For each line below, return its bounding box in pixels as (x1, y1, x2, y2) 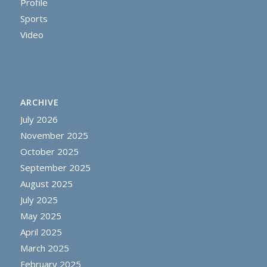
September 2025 (20, 161, 91, 173)
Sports (20, 12, 48, 24)
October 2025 (20, 145, 79, 157)
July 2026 (20, 113, 58, 125)
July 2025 (20, 193, 58, 206)
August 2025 (20, 177, 73, 190)
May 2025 (20, 209, 61, 222)
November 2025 (20, 129, 88, 141)
